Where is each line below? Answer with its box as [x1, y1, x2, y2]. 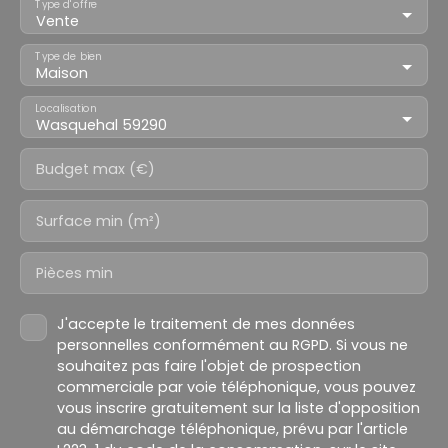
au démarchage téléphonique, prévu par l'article [57, 419, 408, 440]
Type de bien [35, 49, 102, 64]
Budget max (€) [36, 159, 155, 180]
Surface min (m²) [36, 211, 161, 232]
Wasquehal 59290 [36, 115, 167, 136]
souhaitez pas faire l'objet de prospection [57, 356, 361, 377]
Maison [36, 63, 88, 84]
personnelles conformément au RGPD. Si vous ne [57, 335, 408, 356]
